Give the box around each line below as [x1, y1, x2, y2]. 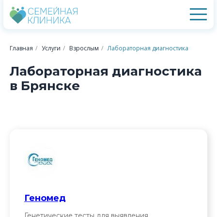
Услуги [42, 44, 61, 52]
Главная [10, 44, 33, 52]
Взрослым [69, 44, 99, 52]
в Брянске [10, 78, 80, 93]
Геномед [24, 193, 66, 203]
